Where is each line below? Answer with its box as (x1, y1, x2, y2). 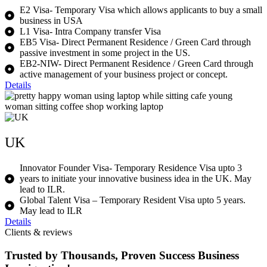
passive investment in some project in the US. (20, 48, 190, 58)
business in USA (20, 15, 83, 26)
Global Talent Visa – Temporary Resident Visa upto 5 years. (20, 195, 246, 206)
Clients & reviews (5, 227, 72, 238)
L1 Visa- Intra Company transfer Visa (20, 26, 161, 37)
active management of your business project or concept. (20, 69, 228, 80)
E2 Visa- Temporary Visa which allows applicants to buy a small (20, 5, 262, 15)
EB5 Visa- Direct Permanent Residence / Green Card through (20, 37, 251, 48)
